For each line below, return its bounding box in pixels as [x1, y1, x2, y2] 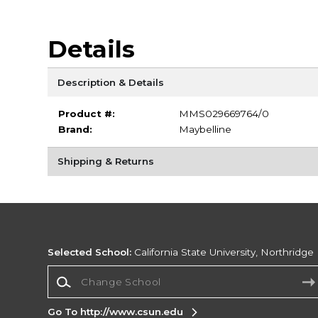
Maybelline [178, 124, 231, 136]
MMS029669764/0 [178, 108, 269, 120]
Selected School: [48, 246, 132, 258]
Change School [47, 265, 122, 278]
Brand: [57, 124, 92, 136]
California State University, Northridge [131, 246, 314, 258]
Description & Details [57, 76, 164, 88]
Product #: [57, 108, 115, 120]
